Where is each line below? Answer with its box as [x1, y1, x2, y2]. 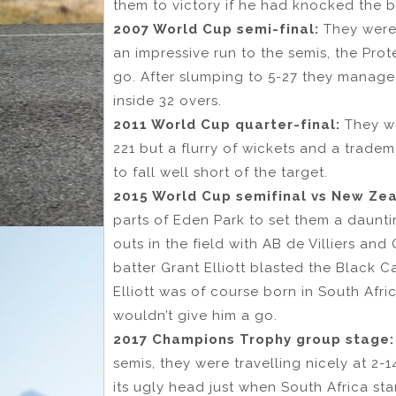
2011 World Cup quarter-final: [113, 117, 345, 133]
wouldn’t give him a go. [113, 308, 278, 324]
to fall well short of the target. [113, 164, 332, 181]
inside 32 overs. [113, 93, 222, 110]
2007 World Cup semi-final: [113, 21, 319, 38]
